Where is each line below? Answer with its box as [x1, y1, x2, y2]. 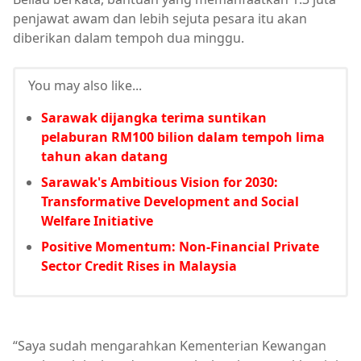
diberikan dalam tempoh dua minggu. [13, 29, 244, 47]
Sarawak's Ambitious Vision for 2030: [41, 173, 278, 191]
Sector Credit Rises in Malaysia [41, 257, 237, 275]
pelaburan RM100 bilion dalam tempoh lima [41, 128, 325, 146]
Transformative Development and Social [41, 193, 299, 210]
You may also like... [28, 77, 142, 94]
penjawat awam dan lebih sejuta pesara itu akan [13, 10, 307, 27]
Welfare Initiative [41, 212, 153, 230]
